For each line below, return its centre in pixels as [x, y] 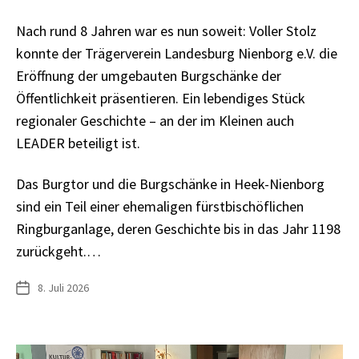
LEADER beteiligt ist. [78, 143]
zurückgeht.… [58, 251]
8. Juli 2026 [63, 287]
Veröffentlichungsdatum [73, 288]
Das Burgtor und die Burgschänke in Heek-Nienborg [170, 184]
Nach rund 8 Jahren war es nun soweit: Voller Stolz [166, 31]
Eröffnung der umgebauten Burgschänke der [149, 76]
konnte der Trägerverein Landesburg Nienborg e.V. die [177, 54]
